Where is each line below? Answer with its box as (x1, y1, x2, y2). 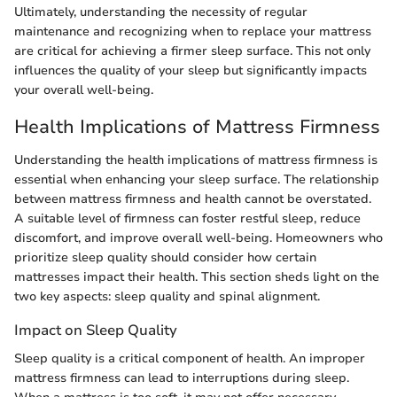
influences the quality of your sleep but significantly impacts (14, 61, 367, 79)
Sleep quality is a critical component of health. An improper (14, 349, 365, 367)
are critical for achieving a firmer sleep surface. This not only (14, 42, 370, 59)
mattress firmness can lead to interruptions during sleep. (14, 369, 349, 386)
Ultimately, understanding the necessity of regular (14, 3, 307, 20)
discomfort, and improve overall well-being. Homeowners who (14, 230, 383, 247)
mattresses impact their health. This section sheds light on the (14, 269, 379, 286)
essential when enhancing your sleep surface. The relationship (14, 171, 379, 189)
